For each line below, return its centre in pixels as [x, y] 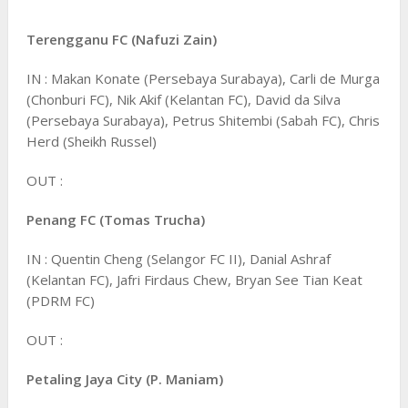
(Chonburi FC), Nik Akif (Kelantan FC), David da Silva [183, 99]
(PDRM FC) [60, 300]
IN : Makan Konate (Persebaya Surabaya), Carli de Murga [203, 78]
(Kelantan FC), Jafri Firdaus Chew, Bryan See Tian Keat [194, 279]
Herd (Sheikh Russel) [91, 141]
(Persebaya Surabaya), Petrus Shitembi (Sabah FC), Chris [203, 120]
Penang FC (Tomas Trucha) [115, 219]
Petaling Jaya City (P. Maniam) [124, 378]
